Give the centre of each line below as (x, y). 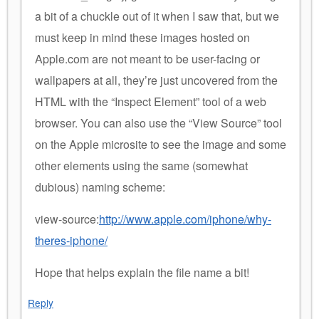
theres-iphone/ (71, 240)
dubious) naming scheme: (100, 187)
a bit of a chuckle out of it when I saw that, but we (157, 16)
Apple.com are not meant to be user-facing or (147, 58)
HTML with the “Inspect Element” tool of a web (151, 101)
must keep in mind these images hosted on (142, 37)
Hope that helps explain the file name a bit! (142, 272)
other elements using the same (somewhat (141, 165)
